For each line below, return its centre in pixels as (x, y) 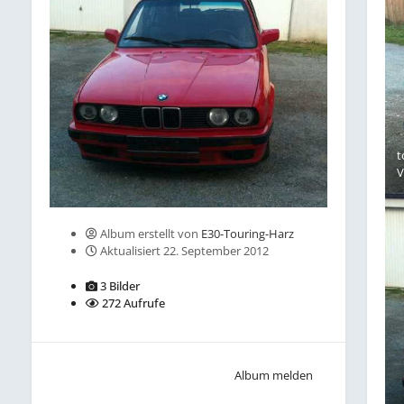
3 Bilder (119, 285)
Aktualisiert (131, 250)
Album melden (274, 375)
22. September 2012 (216, 250)
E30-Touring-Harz (248, 233)
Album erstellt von (150, 233)
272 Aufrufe (133, 303)
